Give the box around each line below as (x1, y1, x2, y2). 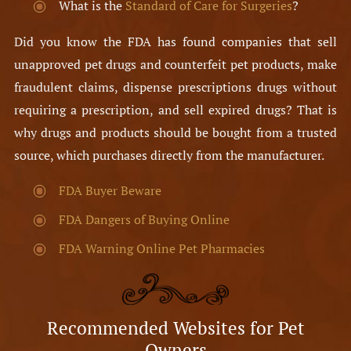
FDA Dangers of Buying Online (59, 211, 230, 229)
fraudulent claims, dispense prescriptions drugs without (13, 78, 338, 96)
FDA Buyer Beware (59, 182, 162, 200)
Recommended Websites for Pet (46, 316, 305, 341)
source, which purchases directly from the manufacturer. (13, 146, 324, 164)
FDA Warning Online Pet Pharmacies (59, 240, 266, 258)
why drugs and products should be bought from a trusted (13, 123, 338, 141)
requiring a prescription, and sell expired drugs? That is (13, 100, 338, 118)
